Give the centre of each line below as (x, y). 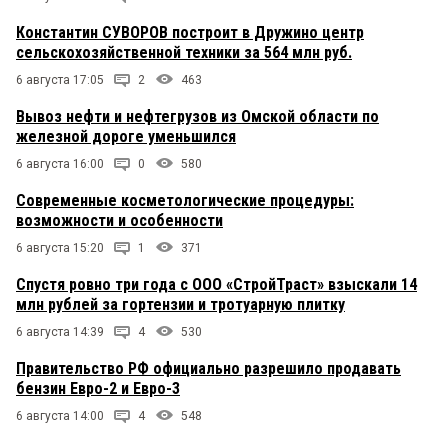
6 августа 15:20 (60, 248)
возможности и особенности (119, 221)
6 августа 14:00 (60, 416)
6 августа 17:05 (60, 80)
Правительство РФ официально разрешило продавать (208, 369)
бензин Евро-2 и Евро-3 (98, 389)
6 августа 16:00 (60, 164)
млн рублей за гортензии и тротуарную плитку (180, 305)
